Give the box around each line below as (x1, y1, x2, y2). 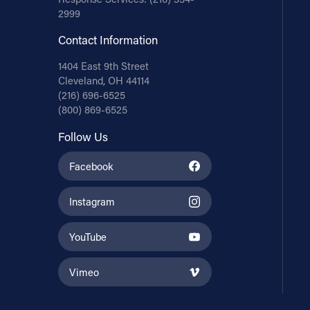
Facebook (69, 159, 114, 173)
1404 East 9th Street (57, 60, 149, 73)
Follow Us (57, 129, 108, 144)
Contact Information (57, 33, 158, 48)
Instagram (69, 194, 116, 208)
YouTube (69, 230, 107, 244)
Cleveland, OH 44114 (57, 74, 149, 88)
